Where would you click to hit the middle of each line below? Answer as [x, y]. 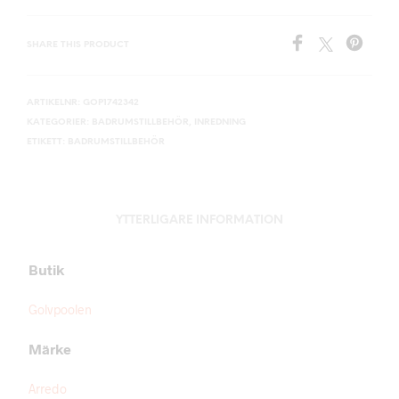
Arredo [48, 389]
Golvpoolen [60, 309]
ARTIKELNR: [55, 103]
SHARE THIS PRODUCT [78, 45]
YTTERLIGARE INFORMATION [199, 220]
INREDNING [220, 122]
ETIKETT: [47, 142]
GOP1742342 [111, 103]
